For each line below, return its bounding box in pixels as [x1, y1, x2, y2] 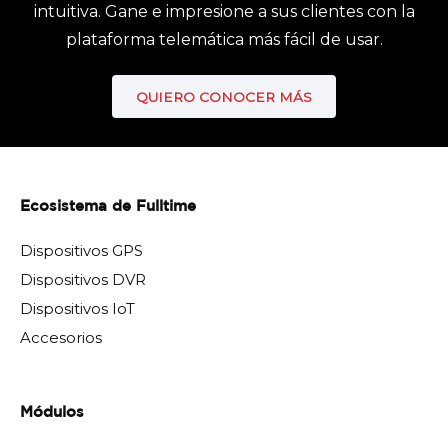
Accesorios [20, 328, 102, 348]
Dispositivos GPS [20, 241, 143, 261]
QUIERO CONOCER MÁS [136, 88, 312, 105]
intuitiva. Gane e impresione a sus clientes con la [33, 2, 415, 22]
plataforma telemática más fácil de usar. [65, 30, 383, 50]
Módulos [20, 406, 84, 420]
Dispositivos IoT [20, 299, 135, 319]
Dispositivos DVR [20, 270, 146, 290]
